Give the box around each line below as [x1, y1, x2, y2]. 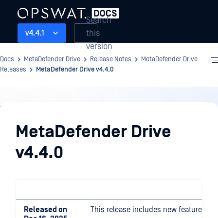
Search [86, 15, 111, 25]
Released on [24, 205, 67, 214]
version [86, 41, 112, 52]
